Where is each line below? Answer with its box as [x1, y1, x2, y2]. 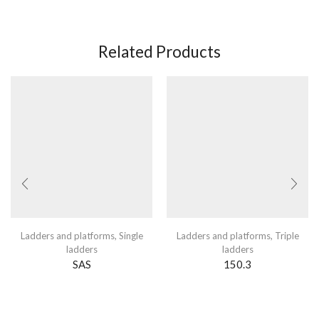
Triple [274, 229, 299, 241]
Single [118, 229, 143, 241]
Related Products [98, 41, 221, 61]
